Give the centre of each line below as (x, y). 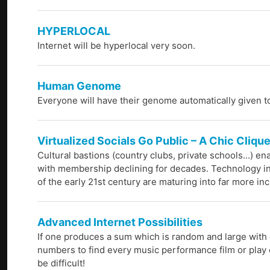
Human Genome (79, 86)
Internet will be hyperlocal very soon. (116, 46)
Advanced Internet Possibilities (120, 222)
